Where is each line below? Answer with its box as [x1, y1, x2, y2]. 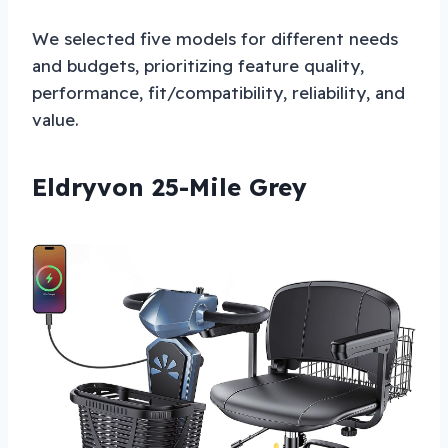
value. [32, 108, 79, 130]
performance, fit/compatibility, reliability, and [32, 81, 405, 103]
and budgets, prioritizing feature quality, [32, 54, 364, 76]
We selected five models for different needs [32, 27, 398, 49]
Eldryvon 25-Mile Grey [32, 171, 307, 202]
